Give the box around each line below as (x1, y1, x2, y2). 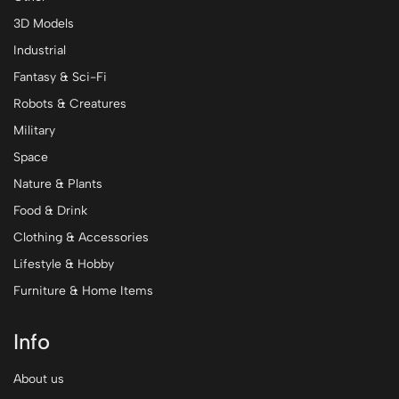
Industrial (13, 42, 66, 58)
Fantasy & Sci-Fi (13, 69, 107, 85)
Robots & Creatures (13, 95, 126, 111)
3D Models (13, 15, 74, 31)
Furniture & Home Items (13, 282, 153, 298)
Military (13, 122, 55, 138)
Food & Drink (13, 202, 87, 218)
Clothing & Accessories (13, 229, 149, 245)
